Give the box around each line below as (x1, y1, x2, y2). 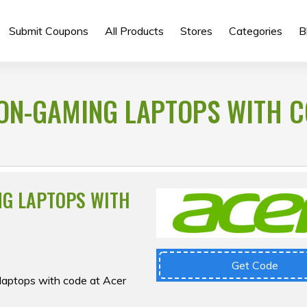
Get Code (232, 258, 279, 273)
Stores (180, 24, 212, 38)
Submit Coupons (8, 24, 88, 38)
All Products (104, 24, 164, 38)
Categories (228, 24, 282, 38)
